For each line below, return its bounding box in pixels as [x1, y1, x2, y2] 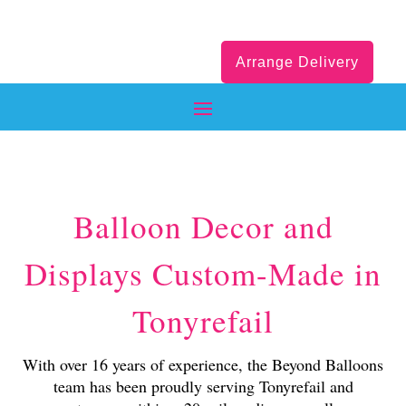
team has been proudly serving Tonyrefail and [53, 375, 353, 397]
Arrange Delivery [235, 54, 359, 70]
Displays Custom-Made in [24, 252, 382, 295]
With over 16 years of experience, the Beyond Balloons [23, 353, 383, 375]
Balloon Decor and [72, 205, 333, 247]
